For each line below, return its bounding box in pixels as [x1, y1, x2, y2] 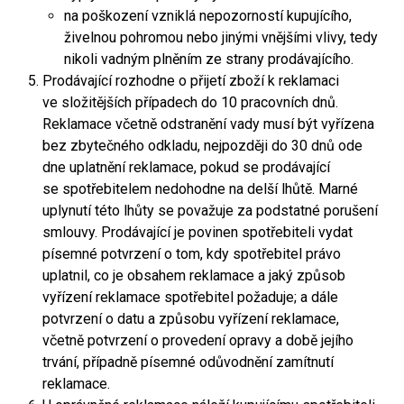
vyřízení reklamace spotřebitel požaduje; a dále [42, 289, 338, 306]
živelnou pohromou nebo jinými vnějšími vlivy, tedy [64, 29, 378, 46]
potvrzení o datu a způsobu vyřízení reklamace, [42, 310, 339, 327]
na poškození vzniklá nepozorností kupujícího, [64, 7, 352, 24]
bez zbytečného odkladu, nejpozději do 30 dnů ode [42, 137, 363, 154]
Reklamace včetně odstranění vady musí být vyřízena [42, 115, 374, 133]
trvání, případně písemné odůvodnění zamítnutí [42, 353, 334, 371]
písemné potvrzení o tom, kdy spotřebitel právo [42, 245, 341, 262]
